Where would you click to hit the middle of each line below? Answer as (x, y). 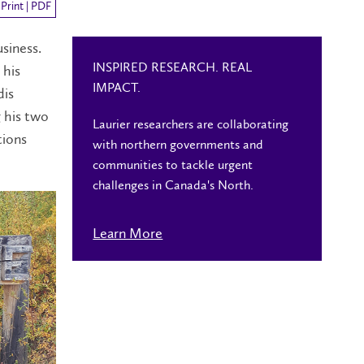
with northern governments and (178, 144)
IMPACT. (117, 87)
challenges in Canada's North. (173, 184)
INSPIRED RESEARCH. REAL (173, 67)
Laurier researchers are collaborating (191, 123)
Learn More (128, 233)
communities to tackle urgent (173, 164)
